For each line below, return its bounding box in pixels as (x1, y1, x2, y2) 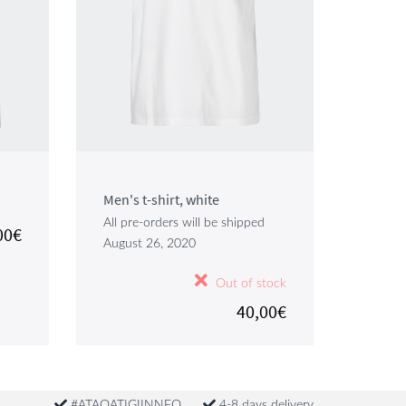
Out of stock (212, 276, 286, 290)
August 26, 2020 (102, 237, 196, 250)
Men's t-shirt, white (102, 190, 219, 208)
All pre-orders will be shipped (102, 217, 265, 229)
